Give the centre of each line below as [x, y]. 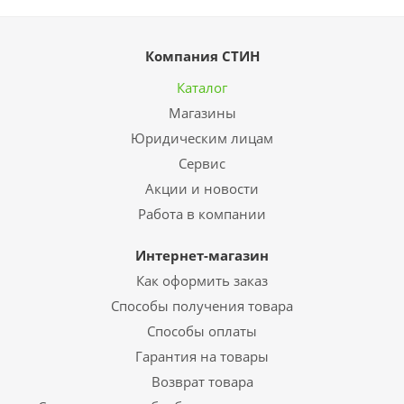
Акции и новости [202, 188]
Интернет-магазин [202, 255]
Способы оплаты [202, 331]
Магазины [202, 113]
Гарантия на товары [202, 356]
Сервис [202, 163]
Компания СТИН [202, 56]
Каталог [202, 87]
